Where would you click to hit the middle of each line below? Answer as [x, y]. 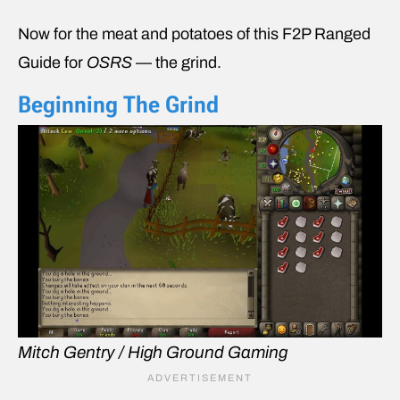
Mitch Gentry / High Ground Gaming [153, 352]
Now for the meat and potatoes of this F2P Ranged [194, 33]
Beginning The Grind [118, 104]
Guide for [50, 62]
